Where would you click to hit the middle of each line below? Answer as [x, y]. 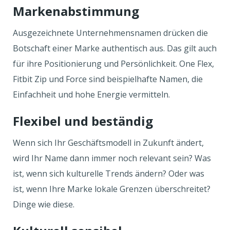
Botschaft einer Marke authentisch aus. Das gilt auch [115, 48]
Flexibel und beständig [83, 121]
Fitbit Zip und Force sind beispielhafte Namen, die [108, 79]
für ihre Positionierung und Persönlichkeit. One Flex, [113, 64]
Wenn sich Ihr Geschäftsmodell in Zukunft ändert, [108, 143]
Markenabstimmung [76, 11]
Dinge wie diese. [45, 204]
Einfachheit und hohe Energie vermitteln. [92, 94]
